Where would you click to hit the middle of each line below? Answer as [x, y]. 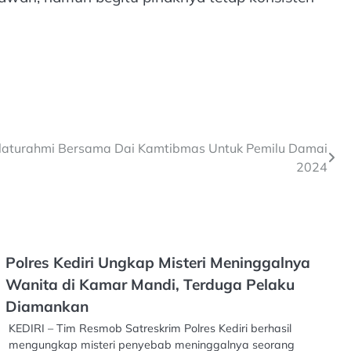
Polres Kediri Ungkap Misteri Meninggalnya [158, 263]
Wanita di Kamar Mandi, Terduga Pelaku [150, 285]
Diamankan [47, 307]
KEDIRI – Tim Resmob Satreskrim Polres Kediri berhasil [150, 329]
